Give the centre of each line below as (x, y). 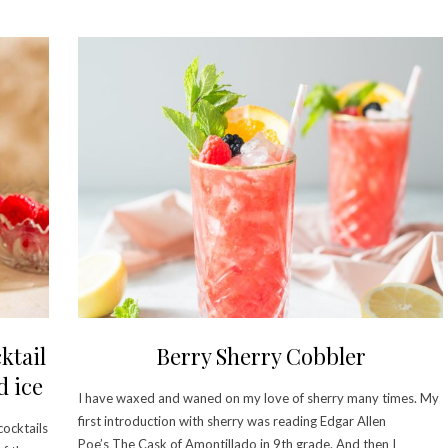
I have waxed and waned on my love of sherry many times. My (258, 397)
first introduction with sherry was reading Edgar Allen (232, 420)
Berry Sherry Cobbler (260, 355)
